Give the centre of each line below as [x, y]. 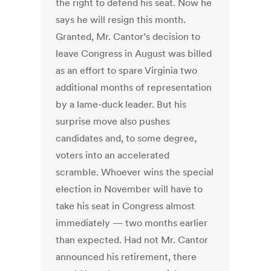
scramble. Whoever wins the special [135, 172]
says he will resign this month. [121, 20]
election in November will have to [129, 189]
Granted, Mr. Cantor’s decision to [128, 37]
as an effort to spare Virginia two [127, 70]
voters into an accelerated [113, 155]
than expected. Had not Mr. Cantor [132, 240]
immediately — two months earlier [132, 223]
